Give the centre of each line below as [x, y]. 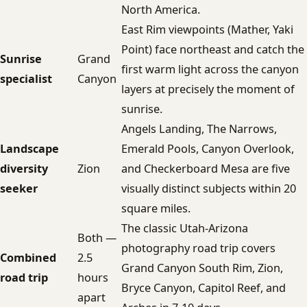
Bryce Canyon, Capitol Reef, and [204, 288]
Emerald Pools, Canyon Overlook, [208, 149]
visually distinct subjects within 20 [209, 189]
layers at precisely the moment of [208, 89]
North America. [161, 10]
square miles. [156, 209]
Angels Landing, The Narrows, [199, 129]
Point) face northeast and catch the [213, 50]
